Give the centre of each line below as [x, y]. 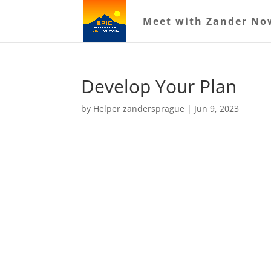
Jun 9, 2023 [217, 109]
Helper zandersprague [139, 109]
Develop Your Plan [159, 86]
